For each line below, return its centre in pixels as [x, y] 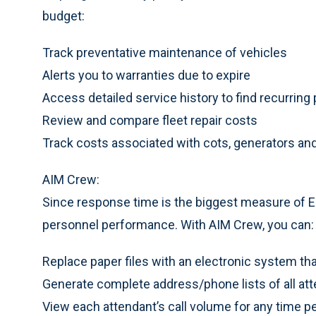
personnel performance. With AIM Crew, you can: [178, 225]
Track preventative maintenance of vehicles [165, 53]
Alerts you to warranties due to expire [146, 75]
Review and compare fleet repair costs [150, 120]
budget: [63, 16]
